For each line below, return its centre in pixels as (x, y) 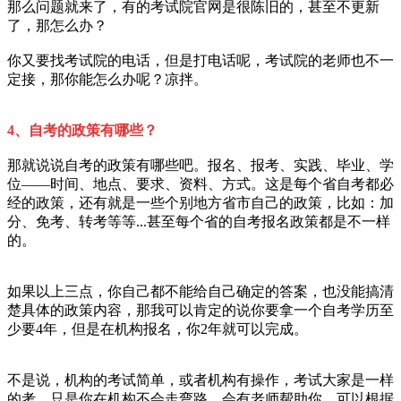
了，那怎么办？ (57, 25)
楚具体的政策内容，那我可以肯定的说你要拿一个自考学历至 (200, 310)
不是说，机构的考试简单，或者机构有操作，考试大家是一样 (200, 380)
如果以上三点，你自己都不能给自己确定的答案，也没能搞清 (200, 291)
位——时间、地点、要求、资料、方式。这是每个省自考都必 (200, 183)
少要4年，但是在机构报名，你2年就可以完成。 (158, 328)
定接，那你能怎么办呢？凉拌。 (107, 79)
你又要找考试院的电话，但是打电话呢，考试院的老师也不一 (200, 60)
